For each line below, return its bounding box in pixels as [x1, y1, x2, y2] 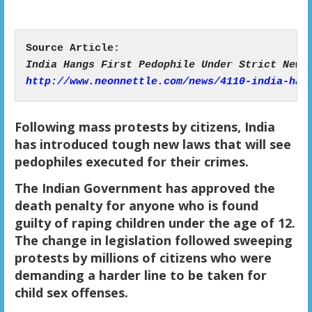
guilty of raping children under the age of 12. [14, 214, 295, 232]
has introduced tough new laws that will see [14, 136, 291, 153]
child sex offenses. [14, 284, 128, 302]
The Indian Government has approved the [14, 180, 275, 197]
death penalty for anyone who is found [14, 197, 258, 214]
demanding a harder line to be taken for [14, 267, 267, 284]
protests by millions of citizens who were [14, 249, 272, 267]
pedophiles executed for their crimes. [14, 153, 249, 171]
